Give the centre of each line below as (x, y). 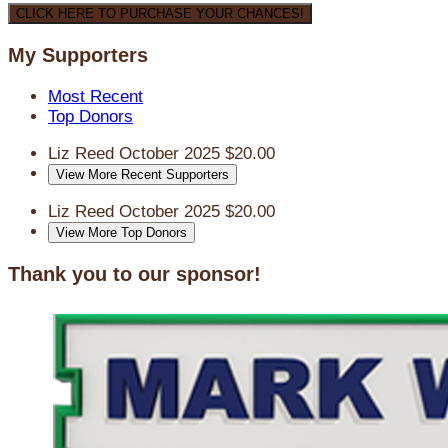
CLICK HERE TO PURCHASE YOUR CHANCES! (160, 14)
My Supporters (78, 55)
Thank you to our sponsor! (134, 273)
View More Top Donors (121, 233)
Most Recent (95, 97)
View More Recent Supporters (142, 175)
